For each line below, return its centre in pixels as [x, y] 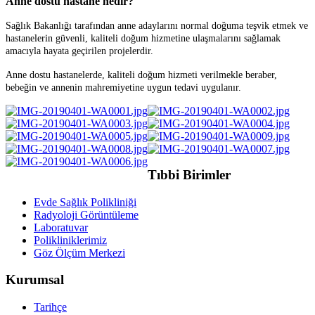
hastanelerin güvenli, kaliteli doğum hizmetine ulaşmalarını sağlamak [143, 39]
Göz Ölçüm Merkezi [79, 252]
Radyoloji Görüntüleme [86, 214]
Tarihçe [50, 307]
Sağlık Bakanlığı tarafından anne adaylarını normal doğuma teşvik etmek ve [157, 26]
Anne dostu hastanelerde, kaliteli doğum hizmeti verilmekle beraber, [141, 75]
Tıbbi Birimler [189, 174]
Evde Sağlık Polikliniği [85, 202]
